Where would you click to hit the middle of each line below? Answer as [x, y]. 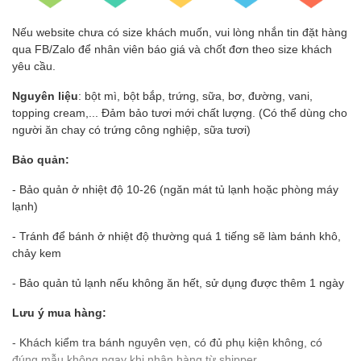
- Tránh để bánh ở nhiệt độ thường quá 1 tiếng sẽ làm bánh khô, [176, 237]
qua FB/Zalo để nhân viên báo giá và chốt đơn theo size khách [172, 50]
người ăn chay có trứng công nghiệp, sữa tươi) [131, 130]
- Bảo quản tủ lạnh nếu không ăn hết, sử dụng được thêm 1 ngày [178, 283]
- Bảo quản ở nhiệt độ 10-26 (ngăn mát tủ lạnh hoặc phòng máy [175, 190]
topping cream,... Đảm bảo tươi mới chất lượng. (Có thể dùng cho [180, 113]
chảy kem [37, 253]
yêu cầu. [34, 66]
